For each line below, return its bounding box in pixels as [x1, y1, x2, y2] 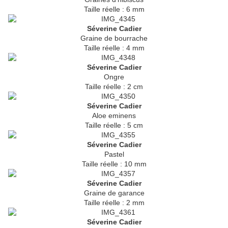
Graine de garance [83, 189, 145, 197]
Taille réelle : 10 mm [81, 160, 147, 168]
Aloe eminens [92, 111, 136, 120]
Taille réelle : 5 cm [85, 121, 143, 130]
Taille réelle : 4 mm [83, 44, 145, 52]
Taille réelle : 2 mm [83, 198, 145, 207]
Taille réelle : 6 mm [83, 5, 145, 14]
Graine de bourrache [80, 34, 148, 43]
